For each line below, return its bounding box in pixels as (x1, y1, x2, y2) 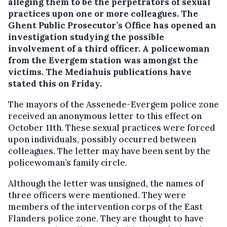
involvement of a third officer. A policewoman (8, 43, 210, 55)
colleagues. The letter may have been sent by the (8, 145, 210, 157)
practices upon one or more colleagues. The (8, 8, 198, 20)
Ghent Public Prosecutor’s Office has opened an (8, 20, 216, 31)
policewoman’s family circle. (8, 157, 127, 169)
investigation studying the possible (8, 31, 164, 43)
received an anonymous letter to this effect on (8, 110, 202, 122)
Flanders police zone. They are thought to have (8, 213, 204, 224)
